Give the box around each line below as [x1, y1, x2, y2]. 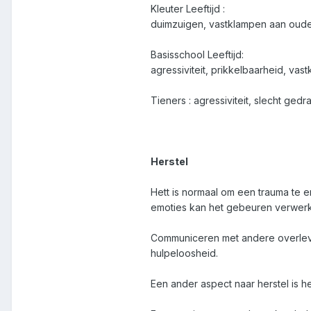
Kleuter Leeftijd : [151, 3, 225, 15]
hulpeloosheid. [151, 247, 218, 260]
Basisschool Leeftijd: [151, 49, 244, 61]
